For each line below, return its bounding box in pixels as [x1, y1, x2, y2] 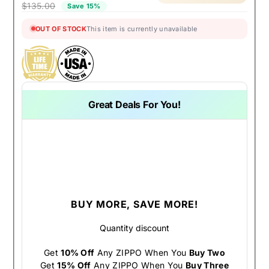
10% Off [61, 247, 95, 258]
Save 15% [67, 1, 101, 10]
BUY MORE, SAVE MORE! [70, 198, 198, 211]
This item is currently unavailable [86, 24, 198, 33]
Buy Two [189, 247, 226, 258]
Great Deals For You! [88, 98, 181, 110]
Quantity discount [99, 222, 169, 233]
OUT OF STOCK [35, 24, 86, 33]
